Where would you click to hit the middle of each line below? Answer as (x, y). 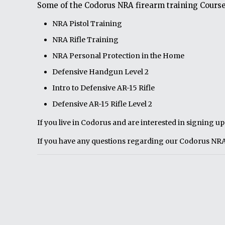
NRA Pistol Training (87, 24)
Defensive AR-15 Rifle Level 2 (102, 104)
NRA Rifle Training (85, 40)
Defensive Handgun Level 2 (100, 72)
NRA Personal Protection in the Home (118, 56)
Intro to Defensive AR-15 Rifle (103, 88)
